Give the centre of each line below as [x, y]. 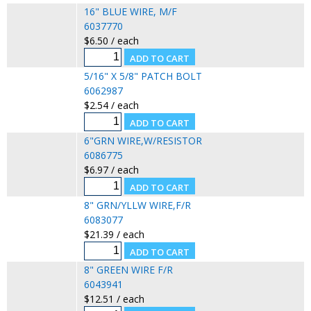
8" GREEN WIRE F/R [128, 269]
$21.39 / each [114, 234]
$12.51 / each [114, 299]
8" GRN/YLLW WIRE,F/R [137, 205]
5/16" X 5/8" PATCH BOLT [143, 76]
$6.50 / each [111, 40]
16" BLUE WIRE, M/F [130, 11]
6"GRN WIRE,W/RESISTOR [143, 140]
